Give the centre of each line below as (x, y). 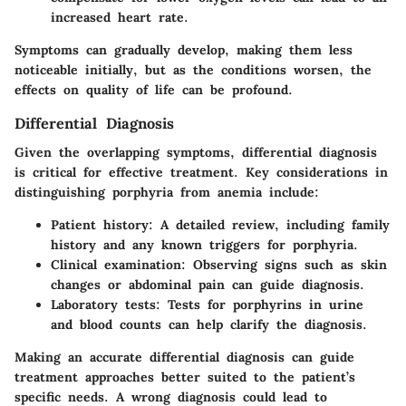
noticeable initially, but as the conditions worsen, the (193, 69)
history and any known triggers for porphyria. (204, 244)
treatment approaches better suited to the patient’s (185, 377)
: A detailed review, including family (269, 224)
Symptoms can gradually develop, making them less (184, 49)
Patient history (100, 224)
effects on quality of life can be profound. (154, 89)
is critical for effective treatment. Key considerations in (201, 172)
